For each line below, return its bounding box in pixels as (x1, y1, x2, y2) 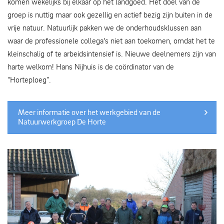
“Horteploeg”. (7, 74, 51, 84)
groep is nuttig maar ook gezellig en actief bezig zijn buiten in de (7, 9, 212, 19)
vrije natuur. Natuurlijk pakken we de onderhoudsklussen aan (7, 22, 201, 32)
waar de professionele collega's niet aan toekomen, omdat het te (7, 35, 215, 45)
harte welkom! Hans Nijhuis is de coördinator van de (7, 61, 174, 71)
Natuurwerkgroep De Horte (18, 116, 106, 127)
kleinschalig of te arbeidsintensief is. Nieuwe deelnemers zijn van (7, 48, 216, 58)
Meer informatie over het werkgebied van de (18, 107, 160, 117)
